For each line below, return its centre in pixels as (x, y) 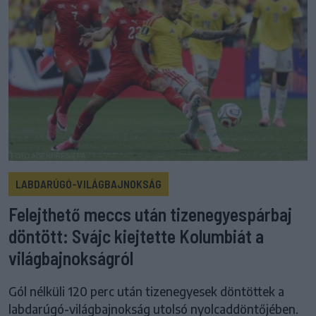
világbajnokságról (71, 258)
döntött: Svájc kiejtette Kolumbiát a (136, 236)
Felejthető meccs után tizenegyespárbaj (150, 214)
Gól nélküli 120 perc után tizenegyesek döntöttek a (146, 292)
